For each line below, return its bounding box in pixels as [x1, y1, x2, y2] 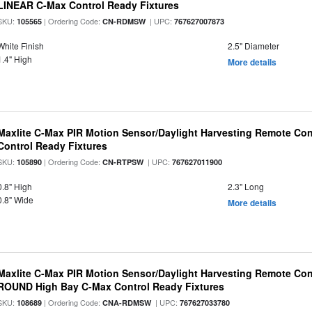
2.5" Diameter [227, 40, 279, 52]
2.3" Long [227, 180, 264, 192]
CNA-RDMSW [102, 297, 152, 308]
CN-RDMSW [102, 16, 146, 26]
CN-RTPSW [102, 157, 144, 167]
